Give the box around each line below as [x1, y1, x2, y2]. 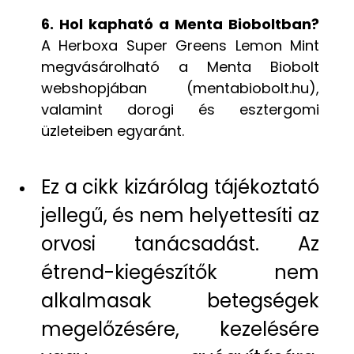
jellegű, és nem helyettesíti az [41, 201, 319, 228]
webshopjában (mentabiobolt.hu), [41, 77, 319, 98]
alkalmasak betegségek [41, 287, 319, 314]
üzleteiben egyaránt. [41, 120, 184, 141]
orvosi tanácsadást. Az [41, 230, 319, 257]
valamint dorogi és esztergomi [41, 99, 319, 119]
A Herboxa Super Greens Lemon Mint [41, 35, 319, 55]
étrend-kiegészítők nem [41, 258, 319, 285]
